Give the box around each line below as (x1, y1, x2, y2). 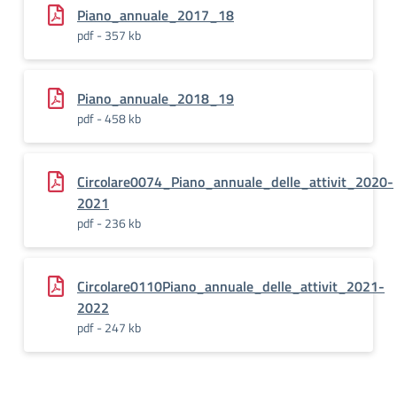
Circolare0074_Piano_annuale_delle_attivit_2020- (77, 171, 393, 192)
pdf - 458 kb (77, 109, 141, 128)
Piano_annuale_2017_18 (77, 4, 234, 26)
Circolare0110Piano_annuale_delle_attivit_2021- (77, 276, 385, 297)
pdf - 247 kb (77, 318, 141, 337)
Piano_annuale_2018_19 (77, 88, 234, 109)
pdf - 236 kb (77, 214, 141, 232)
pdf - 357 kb (77, 26, 141, 44)
